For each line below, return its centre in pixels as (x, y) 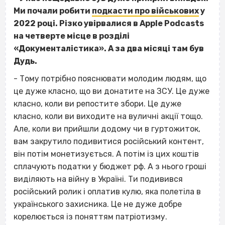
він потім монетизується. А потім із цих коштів (106, 154)
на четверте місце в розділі (72, 36)
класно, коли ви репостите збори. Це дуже (97, 103)
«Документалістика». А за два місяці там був (109, 48)
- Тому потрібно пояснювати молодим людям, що (110, 78)
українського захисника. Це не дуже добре (98, 204)
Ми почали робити (53, 11)
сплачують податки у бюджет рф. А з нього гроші (110, 166)
